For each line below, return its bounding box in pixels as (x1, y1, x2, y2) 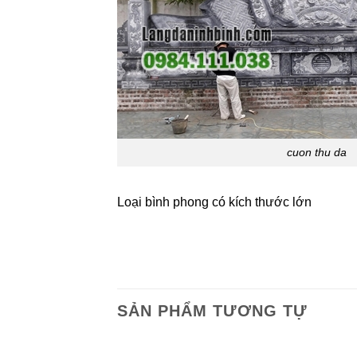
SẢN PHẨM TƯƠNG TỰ (117, 302, 308, 320)
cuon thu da (286, 146, 347, 159)
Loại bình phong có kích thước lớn (117, 194, 312, 209)
